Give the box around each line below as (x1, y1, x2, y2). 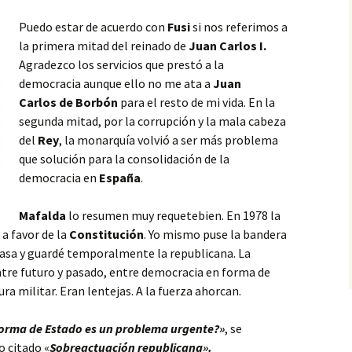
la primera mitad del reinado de (19, 38, 189, 53)
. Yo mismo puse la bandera (144, 226, 287, 242)
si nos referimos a (190, 19, 288, 35)
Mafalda (19, 207, 66, 223)
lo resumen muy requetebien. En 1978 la (66, 207, 280, 223)
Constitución (69, 226, 144, 242)
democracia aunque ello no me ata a (19, 75, 213, 91)
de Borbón (59, 94, 118, 110)
